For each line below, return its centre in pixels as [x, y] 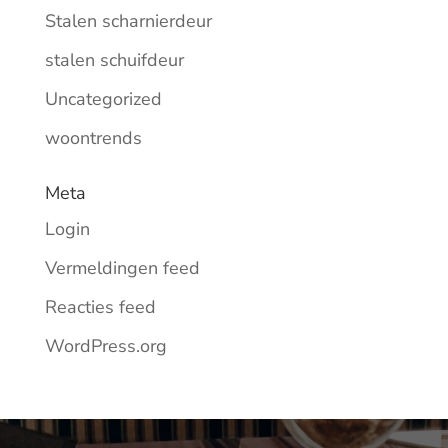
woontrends [93, 137]
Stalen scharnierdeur [128, 20]
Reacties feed [100, 306]
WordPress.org [105, 345]
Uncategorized [103, 98]
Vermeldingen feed [122, 267]
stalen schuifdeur [114, 59]
